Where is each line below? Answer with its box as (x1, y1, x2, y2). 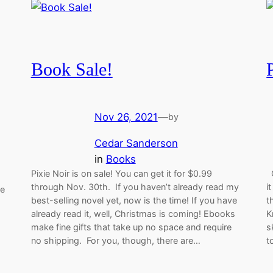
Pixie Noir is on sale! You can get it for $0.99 (30, 168, 212, 179)
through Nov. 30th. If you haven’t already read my (30, 181, 239, 192)
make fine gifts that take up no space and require (30, 221, 232, 232)
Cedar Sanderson (94, 136, 178, 149)
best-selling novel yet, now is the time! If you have (30, 194, 237, 205)
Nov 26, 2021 (94, 110, 158, 123)
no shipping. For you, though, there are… (30, 235, 200, 246)
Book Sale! (30, 60, 113, 80)
